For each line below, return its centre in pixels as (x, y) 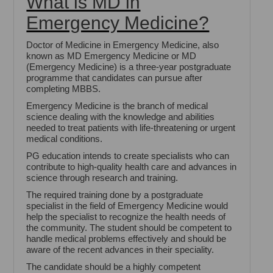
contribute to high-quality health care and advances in (132, 167)
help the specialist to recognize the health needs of (126, 217)
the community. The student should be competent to (129, 228)
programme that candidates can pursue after (115, 78)
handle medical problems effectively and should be (126, 239)
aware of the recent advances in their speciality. (120, 250)
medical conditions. (65, 139)
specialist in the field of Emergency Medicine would (127, 206)
